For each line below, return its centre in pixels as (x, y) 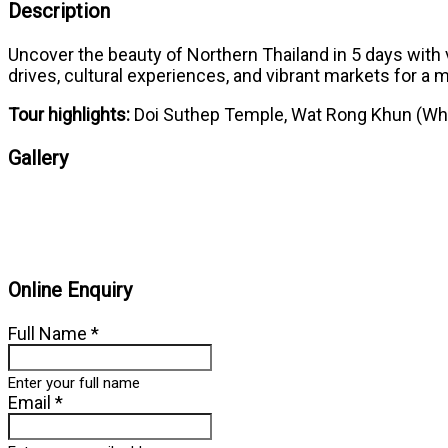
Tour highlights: (69, 114)
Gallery (38, 157)
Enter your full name (74, 382)
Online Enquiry (70, 289)
